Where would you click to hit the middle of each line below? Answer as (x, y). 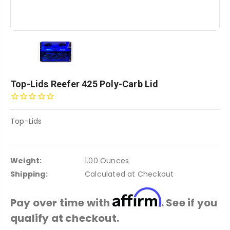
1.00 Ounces (107, 161)
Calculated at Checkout (129, 174)
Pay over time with (61, 203)
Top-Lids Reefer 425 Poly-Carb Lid (84, 84)
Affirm (137, 198)
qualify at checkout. (65, 218)
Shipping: (29, 174)
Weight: (26, 161)
